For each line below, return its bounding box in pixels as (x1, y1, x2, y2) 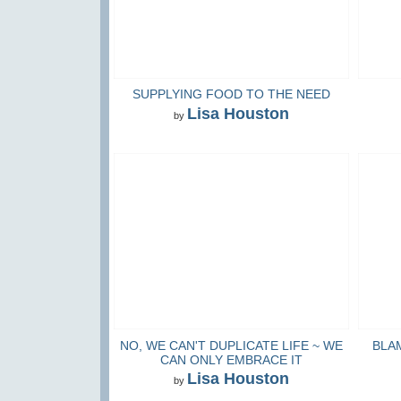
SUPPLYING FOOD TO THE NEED (132, 87, 330, 102)
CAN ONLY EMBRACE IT (159, 352, 303, 367)
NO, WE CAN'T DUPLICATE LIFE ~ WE (119, 337, 343, 353)
